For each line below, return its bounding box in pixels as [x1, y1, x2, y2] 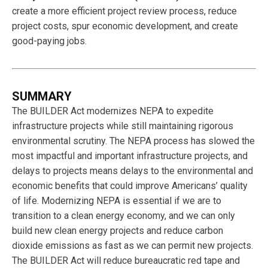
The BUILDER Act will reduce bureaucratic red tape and [12, 254, 240, 266]
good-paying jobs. [12, 35, 87, 47]
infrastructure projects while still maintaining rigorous [12, 120, 233, 132]
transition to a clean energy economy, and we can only [12, 209, 235, 221]
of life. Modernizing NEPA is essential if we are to [12, 194, 221, 206]
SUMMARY [12, 89, 72, 103]
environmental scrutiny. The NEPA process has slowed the [12, 135, 255, 147]
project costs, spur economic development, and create [12, 20, 238, 32]
